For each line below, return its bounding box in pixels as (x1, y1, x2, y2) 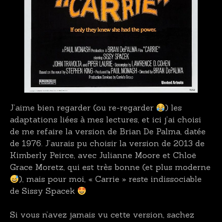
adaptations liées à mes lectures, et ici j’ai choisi (10, 114, 201, 125)
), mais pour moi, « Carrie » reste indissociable (19, 174, 202, 184)
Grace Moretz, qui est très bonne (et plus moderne (10, 162, 211, 172)
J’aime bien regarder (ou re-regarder (10, 103, 156, 113)
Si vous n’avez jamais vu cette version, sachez (10, 210, 194, 220)
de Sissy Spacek (10, 186, 77, 196)
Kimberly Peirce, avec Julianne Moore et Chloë (10, 150, 196, 161)
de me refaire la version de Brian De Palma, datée (10, 126, 206, 137)
